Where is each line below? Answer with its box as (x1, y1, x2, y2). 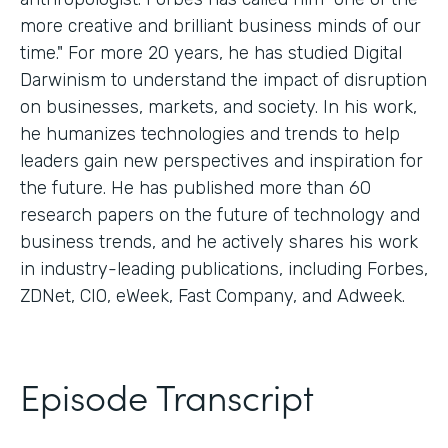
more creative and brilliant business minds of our (20, 14, 421, 37)
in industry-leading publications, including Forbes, (20, 257, 428, 280)
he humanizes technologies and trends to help (20, 122, 400, 145)
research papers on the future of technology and (20, 203, 420, 226)
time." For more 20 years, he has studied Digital (20, 41, 402, 64)
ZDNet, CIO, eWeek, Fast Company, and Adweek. (20, 284, 405, 307)
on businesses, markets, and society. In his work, (20, 95, 417, 118)
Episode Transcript (20, 369, 314, 421)
